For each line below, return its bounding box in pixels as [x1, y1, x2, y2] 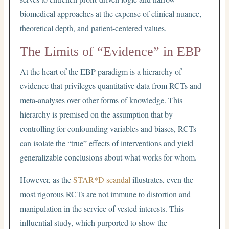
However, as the [20, 174, 74, 185]
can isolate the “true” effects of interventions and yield [20, 137, 194, 148]
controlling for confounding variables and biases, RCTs [20, 123, 197, 134]
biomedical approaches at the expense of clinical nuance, [20, 8, 202, 19]
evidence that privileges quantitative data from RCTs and [20, 80, 202, 91]
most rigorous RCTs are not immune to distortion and [20, 188, 191, 199]
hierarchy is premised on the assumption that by [20, 108, 173, 120]
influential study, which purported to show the [20, 217, 168, 228]
